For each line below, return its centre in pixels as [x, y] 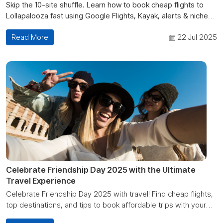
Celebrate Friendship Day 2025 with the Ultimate [101, 169]
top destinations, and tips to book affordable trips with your [106, 205]
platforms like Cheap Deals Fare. [60, 26]
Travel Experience [41, 180]
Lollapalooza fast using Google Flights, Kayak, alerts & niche [107, 15]
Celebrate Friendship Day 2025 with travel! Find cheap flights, [110, 194]
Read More [30, 37]
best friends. [27, 216]
